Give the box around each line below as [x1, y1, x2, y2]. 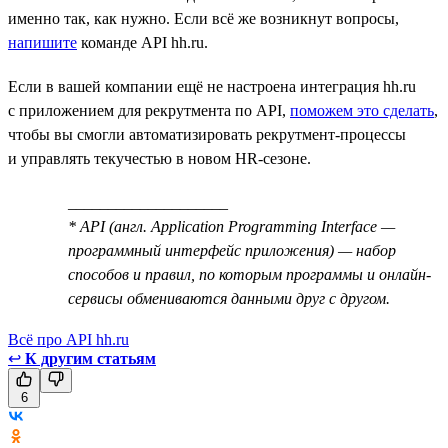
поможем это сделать [290, 101, 434, 119]
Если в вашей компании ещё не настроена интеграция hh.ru [8, 77, 416, 95]
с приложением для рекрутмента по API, [8, 101, 290, 119]
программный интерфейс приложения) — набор [68, 241, 396, 259]
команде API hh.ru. [77, 33, 208, 51]
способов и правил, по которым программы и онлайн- [68, 265, 431, 283]
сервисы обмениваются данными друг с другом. [68, 289, 390, 307]
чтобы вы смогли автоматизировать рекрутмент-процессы [8, 125, 406, 143]
